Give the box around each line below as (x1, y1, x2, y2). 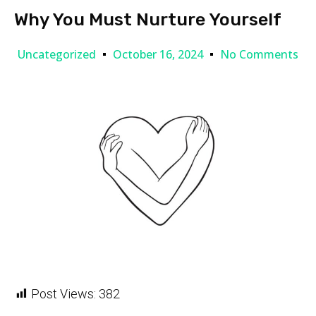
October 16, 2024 (113, 47, 203, 63)
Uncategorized (18, 46, 96, 62)
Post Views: (31, 286, 96, 302)
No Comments (220, 47, 298, 63)
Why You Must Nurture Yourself (14, 8, 281, 30)
